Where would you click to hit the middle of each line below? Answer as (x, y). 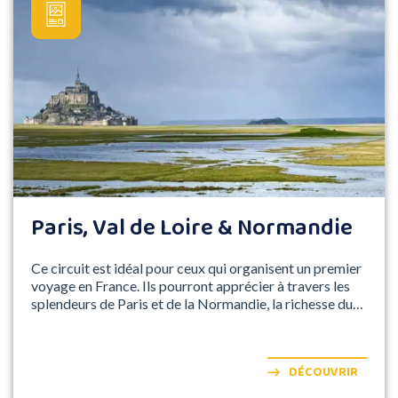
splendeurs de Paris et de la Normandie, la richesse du (192, 303)
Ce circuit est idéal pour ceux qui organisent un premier (196, 267)
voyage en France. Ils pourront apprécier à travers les (191, 285)
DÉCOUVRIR (323, 372)
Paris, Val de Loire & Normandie (192, 228)
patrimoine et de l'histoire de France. (141, 321)
